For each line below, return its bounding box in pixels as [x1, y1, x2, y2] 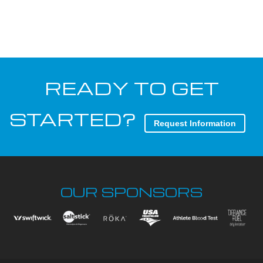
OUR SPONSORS [60, 183, 203, 201]
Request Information [154, 119, 236, 128]
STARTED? [9, 107, 136, 130]
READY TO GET [44, 76, 219, 99]
